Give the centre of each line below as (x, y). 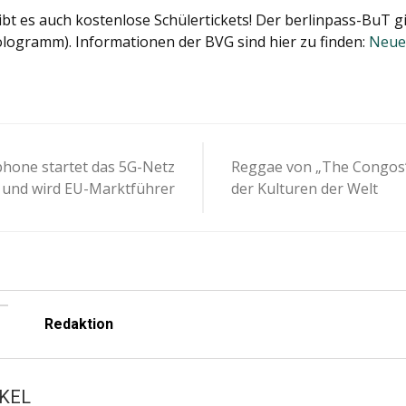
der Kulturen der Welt (304, 188)
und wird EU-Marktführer (88, 188)
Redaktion (78, 324)
